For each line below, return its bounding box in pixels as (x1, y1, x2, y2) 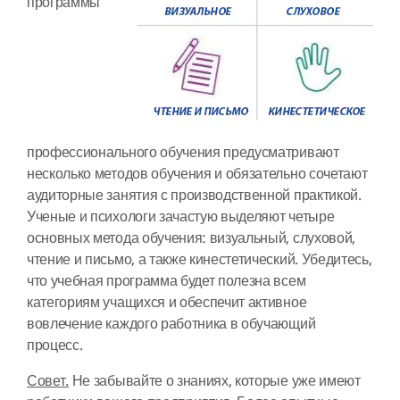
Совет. (27, 371, 70, 392)
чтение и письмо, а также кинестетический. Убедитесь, (27, 249, 372, 271)
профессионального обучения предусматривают (27, 142, 339, 163)
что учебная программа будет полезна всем (27, 271, 306, 292)
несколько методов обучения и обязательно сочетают (27, 163, 368, 185)
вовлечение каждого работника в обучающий (27, 313, 316, 335)
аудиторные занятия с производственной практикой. (27, 185, 362, 206)
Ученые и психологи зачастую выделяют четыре (27, 206, 335, 228)
